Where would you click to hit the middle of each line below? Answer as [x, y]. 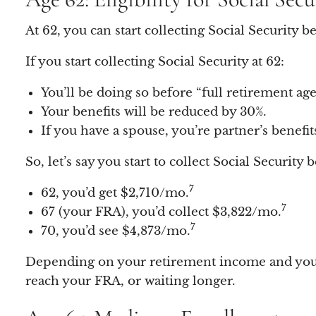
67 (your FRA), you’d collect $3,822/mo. [161, 212]
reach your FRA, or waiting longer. [131, 281]
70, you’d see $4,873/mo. [115, 231]
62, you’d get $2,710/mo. [115, 193]
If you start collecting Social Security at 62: [155, 61]
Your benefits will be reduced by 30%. [153, 111]
